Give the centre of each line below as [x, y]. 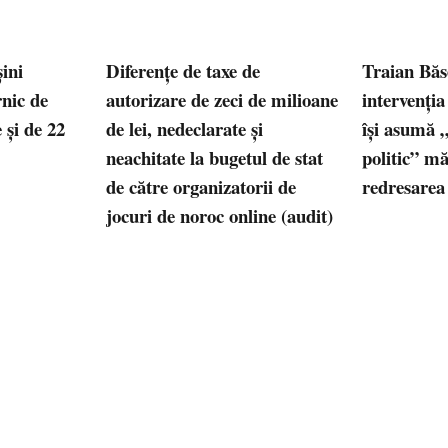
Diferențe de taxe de [183, 71]
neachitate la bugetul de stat [215, 158]
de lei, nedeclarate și [185, 129]
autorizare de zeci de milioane [222, 100]
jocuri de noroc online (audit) [223, 216]
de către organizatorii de [201, 187]
